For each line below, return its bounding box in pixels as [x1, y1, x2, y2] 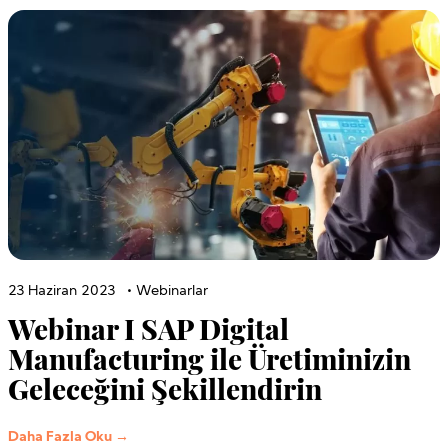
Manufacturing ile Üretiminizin [8, 339, 411, 377]
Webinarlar [136, 283, 208, 299]
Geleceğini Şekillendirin [8, 369, 322, 407]
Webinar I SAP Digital [8, 309, 289, 347]
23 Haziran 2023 [8, 283, 115, 299]
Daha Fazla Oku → [8, 429, 129, 445]
